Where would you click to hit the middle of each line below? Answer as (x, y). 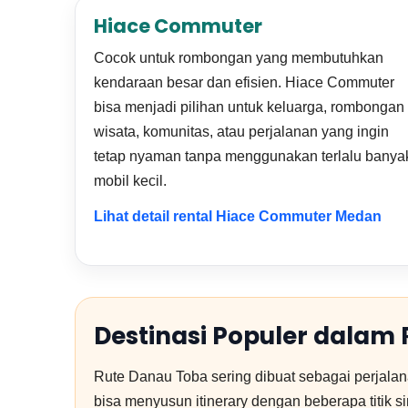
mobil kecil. (130, 181)
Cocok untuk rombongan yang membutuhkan (239, 58)
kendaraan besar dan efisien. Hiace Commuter (244, 82)
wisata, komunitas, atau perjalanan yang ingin (241, 132)
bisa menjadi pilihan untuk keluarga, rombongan (249, 107)
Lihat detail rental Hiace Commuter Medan (238, 216)
